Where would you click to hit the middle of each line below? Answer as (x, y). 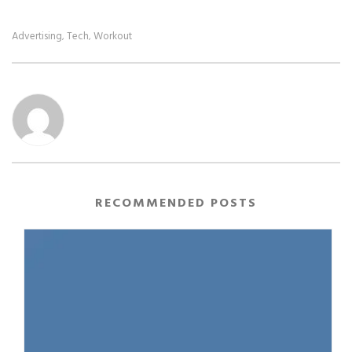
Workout (113, 37)
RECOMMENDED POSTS (176, 203)
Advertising (37, 37)
